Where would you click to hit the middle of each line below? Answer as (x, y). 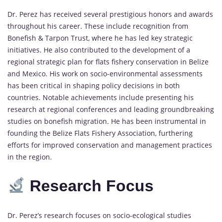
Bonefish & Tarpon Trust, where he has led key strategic (100, 38)
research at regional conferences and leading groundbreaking (111, 109)
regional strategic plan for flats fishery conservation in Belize (108, 61)
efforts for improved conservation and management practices (110, 145)
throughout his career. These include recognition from (98, 26)
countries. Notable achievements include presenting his (101, 97)
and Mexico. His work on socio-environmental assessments (105, 73)
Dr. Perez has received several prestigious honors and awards (110, 14)
